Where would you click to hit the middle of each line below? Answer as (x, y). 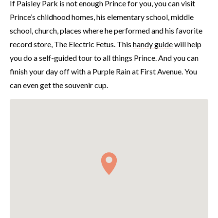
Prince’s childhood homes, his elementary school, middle (102, 17)
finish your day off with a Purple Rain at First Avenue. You (103, 71)
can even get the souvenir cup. (59, 85)
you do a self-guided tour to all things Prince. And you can (104, 58)
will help (187, 44)
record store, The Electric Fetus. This (71, 44)
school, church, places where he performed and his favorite (106, 30)
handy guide (153, 44)
